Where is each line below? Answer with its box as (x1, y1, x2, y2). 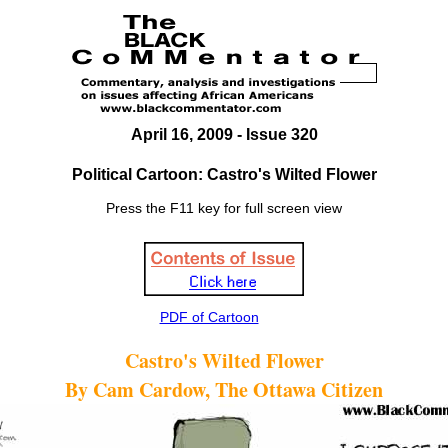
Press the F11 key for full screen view (106, 200, 342, 216)
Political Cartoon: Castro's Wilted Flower (71, 166, 377, 183)
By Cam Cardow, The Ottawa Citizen (65, 375, 383, 404)
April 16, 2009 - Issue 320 (130, 126, 318, 143)
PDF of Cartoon (159, 309, 259, 325)
